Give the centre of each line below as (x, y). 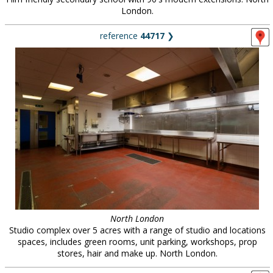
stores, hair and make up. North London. (137, 253)
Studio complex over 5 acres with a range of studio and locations (137, 230)
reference (120, 36)
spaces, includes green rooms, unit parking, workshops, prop (137, 242)
